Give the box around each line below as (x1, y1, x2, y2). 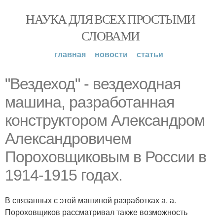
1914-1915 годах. (5, 166, 122, 184)
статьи (136, 48, 163, 60)
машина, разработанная (5, 93, 174, 111)
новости (94, 48, 128, 60)
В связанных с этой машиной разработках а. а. (5, 194, 176, 206)
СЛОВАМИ (81, 27, 140, 44)
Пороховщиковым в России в (5, 148, 206, 166)
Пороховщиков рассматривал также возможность (5, 206, 187, 218)
